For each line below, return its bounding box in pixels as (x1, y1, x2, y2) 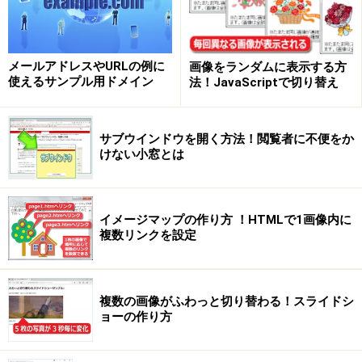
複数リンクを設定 (99, 228, 196, 243)
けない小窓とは (99, 147, 184, 162)
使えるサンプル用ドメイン (8, 74, 154, 90)
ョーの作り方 (99, 309, 172, 325)
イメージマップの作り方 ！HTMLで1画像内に (99, 213, 351, 228)
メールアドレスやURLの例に (8, 59, 165, 74)
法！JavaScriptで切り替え (189, 74, 339, 90)
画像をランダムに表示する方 (189, 59, 347, 74)
